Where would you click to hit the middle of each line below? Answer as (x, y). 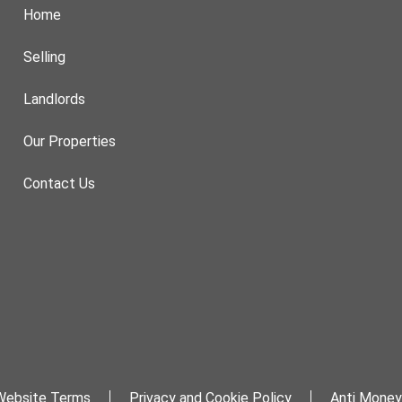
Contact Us (60, 183)
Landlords (55, 99)
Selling (45, 57)
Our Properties (70, 141)
